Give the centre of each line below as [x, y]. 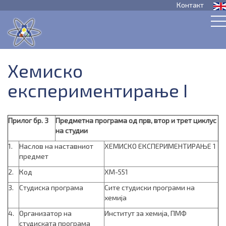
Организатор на [45, 213]
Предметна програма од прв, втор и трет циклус [136, 120]
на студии [72, 130]
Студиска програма [51, 187]
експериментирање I [98, 90]
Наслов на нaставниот [56, 146]
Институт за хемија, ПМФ [146, 213]
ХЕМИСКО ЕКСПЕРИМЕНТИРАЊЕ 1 [160, 146]
